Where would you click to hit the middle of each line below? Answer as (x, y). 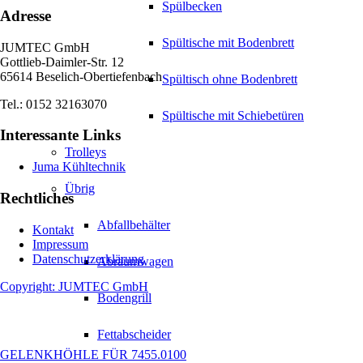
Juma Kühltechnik (79, 167)
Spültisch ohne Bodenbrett (230, 79)
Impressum (60, 244)
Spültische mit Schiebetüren (233, 116)
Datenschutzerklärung (88, 258)
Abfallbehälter (134, 225)
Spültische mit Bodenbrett (228, 43)
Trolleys (85, 152)
